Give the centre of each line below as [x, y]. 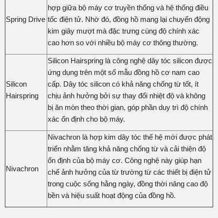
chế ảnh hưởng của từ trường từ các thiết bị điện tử [129, 172]
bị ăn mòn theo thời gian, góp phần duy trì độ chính [128, 107]
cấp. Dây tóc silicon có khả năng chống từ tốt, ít [123, 84]
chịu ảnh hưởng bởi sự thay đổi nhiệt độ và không [127, 95]
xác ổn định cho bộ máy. [86, 119]
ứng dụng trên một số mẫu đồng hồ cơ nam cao [124, 72]
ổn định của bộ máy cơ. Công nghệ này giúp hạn [125, 160]
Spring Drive [26, 19]
